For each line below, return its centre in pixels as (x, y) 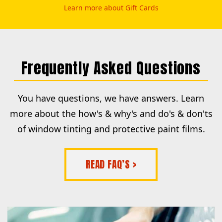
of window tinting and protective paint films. (111, 129)
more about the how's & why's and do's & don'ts (111, 114)
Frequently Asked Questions (111, 68)
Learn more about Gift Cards (111, 8)
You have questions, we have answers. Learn (111, 98)
